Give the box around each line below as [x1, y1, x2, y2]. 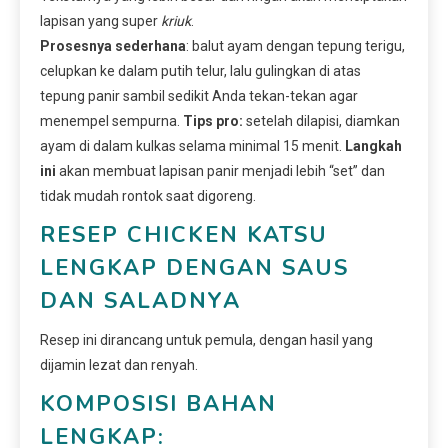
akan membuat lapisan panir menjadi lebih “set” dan [56, 162, 385, 179]
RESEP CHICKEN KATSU [40, 219, 328, 250]
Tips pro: [183, 112, 243, 129]
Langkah [345, 137, 402, 154]
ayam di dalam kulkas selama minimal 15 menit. [40, 137, 345, 154]
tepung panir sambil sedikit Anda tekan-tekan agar [40, 87, 358, 104]
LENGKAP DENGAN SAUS [40, 252, 349, 283]
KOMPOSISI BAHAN [40, 388, 277, 419]
